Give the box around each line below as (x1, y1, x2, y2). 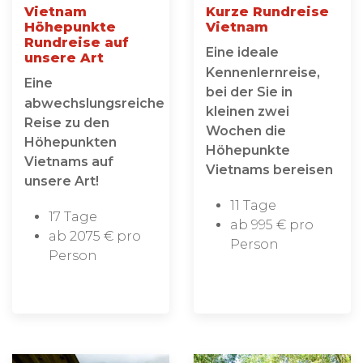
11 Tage (230, 198, 276, 213)
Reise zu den (24, 115, 109, 130)
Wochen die (206, 123, 286, 139)
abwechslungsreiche (24, 96, 164, 111)
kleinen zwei (206, 104, 289, 119)
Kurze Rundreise (206, 4, 329, 19)
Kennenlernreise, (206, 65, 320, 80)
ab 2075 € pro (49, 228, 141, 244)
